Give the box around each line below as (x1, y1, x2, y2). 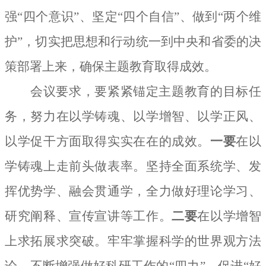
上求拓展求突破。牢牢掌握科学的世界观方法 (5, 233, 261, 248)
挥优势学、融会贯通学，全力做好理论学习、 (5, 183, 261, 198)
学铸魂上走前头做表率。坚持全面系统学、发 (5, 159, 261, 173)
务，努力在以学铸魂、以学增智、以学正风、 (5, 109, 261, 123)
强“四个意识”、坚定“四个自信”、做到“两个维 (5, 9, 261, 24)
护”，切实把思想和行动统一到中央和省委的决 (5, 34, 261, 49)
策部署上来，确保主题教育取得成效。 (5, 59, 217, 74)
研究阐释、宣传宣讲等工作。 (5, 208, 172, 223)
